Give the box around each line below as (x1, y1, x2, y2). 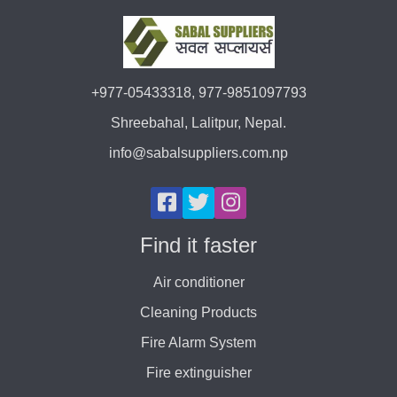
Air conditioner (152, 274, 245, 290)
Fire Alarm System (141, 334, 256, 350)
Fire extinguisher (145, 364, 252, 380)
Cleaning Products (140, 304, 257, 320)
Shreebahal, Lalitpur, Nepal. (111, 114, 286, 130)
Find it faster (140, 232, 257, 257)
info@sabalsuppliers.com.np (109, 144, 288, 160)
